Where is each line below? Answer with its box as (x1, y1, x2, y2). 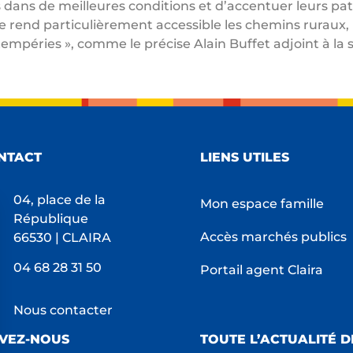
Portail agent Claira (199, 262, 323, 277)
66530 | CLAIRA (13, 229, 112, 245)
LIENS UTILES (199, 150, 289, 165)
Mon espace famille (199, 195, 324, 211)
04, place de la (13, 191, 106, 207)
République (13, 210, 89, 226)
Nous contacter (13, 302, 113, 318)
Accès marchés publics (199, 229, 347, 244)
